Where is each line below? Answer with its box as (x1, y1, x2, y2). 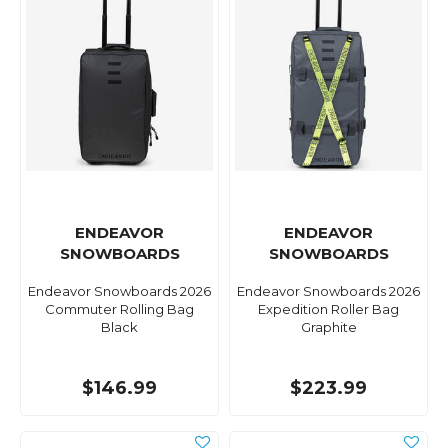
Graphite (300, 319, 357, 336)
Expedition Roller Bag (258, 301, 399, 318)
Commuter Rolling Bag (45, 301, 194, 318)
